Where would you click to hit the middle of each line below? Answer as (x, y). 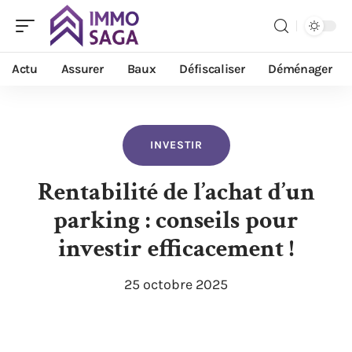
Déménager (300, 69)
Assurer (82, 69)
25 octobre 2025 (176, 284)
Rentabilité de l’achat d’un (176, 192)
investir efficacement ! (176, 249)
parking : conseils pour (176, 220)
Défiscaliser (212, 69)
